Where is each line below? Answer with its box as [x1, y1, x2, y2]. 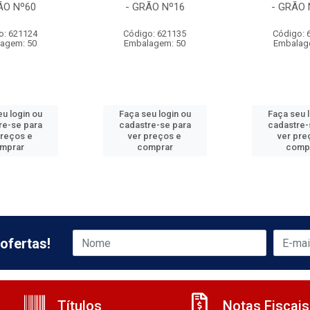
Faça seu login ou [118, 109, 191, 119]
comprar [136, 142, 173, 152]
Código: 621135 [123, 28, 187, 39]
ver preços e [128, 131, 182, 141]
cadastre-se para [118, 120, 191, 130]
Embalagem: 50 [124, 38, 186, 48]
